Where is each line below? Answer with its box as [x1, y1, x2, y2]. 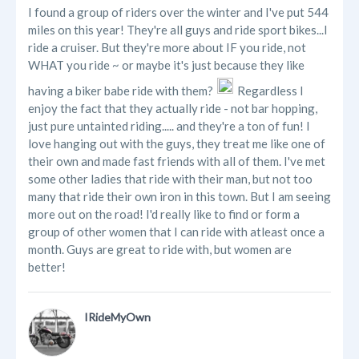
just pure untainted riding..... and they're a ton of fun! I [28, 119, 310, 134]
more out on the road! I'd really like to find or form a [28, 207, 300, 222]
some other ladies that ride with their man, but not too [28, 171, 313, 187]
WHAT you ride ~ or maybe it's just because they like [28, 58, 305, 73]
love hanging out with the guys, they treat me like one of [28, 136, 325, 151]
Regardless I [237, 83, 304, 99]
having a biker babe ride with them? [28, 83, 213, 99]
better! [28, 260, 66, 275]
